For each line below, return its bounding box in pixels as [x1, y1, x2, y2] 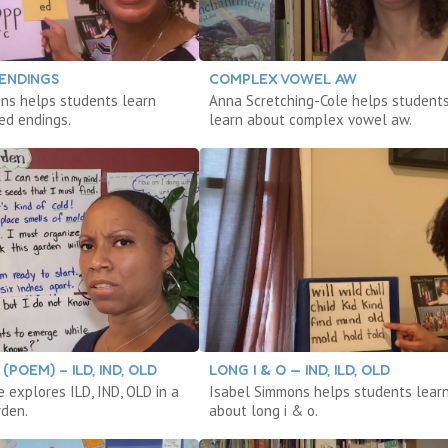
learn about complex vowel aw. [208, 110, 412, 129]
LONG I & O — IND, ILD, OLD [208, 361, 390, 379]
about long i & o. [208, 401, 318, 421]
